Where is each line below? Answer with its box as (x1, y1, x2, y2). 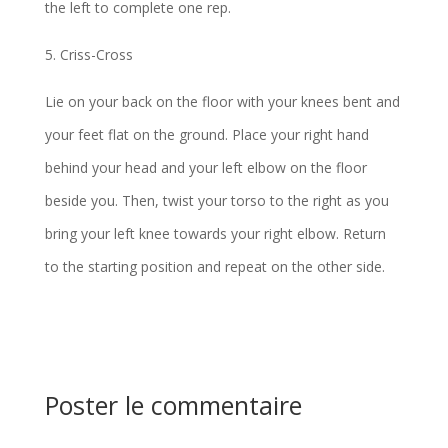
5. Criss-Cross (44, 45, 133, 64)
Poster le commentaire (44, 388, 302, 422)
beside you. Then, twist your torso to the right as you (44, 191, 389, 210)
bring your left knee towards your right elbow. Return (44, 224, 386, 243)
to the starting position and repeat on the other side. (44, 257, 385, 276)
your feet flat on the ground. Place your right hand (44, 125, 369, 144)
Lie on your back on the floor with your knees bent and (44, 92, 400, 111)
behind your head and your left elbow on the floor (44, 158, 367, 177)
